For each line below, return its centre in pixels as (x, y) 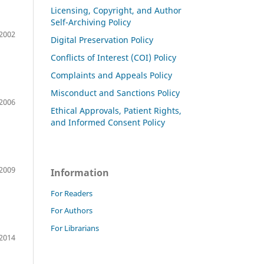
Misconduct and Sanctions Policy (115, 93)
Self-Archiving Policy (91, 22)
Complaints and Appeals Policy (111, 75)
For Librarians (75, 228)
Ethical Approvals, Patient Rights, (116, 110)
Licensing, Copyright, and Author (116, 10)
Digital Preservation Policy (102, 39)
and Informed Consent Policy (108, 122)
